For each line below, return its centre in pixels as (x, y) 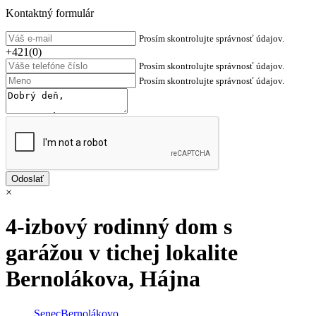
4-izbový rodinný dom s (119, 227)
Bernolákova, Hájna (103, 279)
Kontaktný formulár (50, 13)
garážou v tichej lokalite (122, 253)
